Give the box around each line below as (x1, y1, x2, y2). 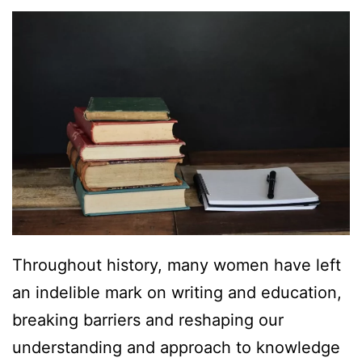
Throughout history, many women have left (12, 255, 341, 275)
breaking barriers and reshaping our (12, 309, 284, 330)
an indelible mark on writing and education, (12, 282, 342, 302)
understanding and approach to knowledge (12, 337, 340, 357)
